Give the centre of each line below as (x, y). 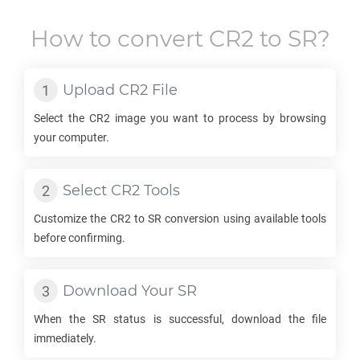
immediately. (65, 338)
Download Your (120, 291)
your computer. (72, 137)
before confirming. (80, 238)
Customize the (72, 219)
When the (63, 319)
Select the (61, 118)
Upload (91, 90)
